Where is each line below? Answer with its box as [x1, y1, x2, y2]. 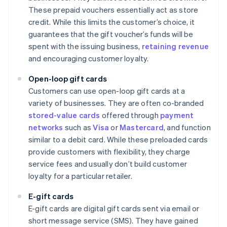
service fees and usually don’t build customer [28, 159, 187, 169]
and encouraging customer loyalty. [28, 53, 149, 64]
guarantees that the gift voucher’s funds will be [28, 29, 194, 40]
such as [63, 122, 93, 133]
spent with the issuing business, [28, 41, 142, 52]
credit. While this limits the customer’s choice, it [28, 17, 195, 27]
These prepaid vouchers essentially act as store [28, 5, 199, 15]
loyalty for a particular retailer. [28, 171, 132, 181]
